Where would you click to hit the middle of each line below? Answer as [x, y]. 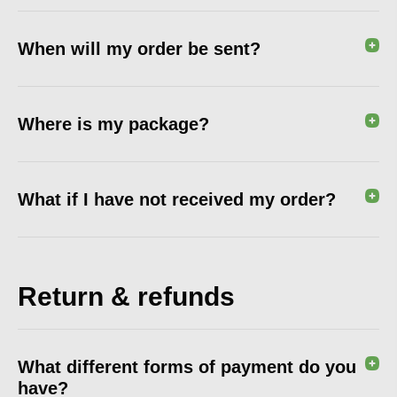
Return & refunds [126, 296]
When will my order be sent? [139, 49]
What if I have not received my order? [177, 199]
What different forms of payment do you [187, 367]
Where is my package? [113, 124]
